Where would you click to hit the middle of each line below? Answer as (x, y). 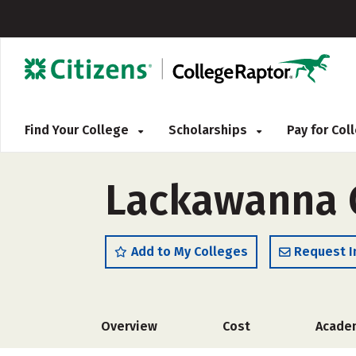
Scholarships (209, 130)
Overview (129, 326)
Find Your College (78, 130)
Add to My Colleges (190, 252)
